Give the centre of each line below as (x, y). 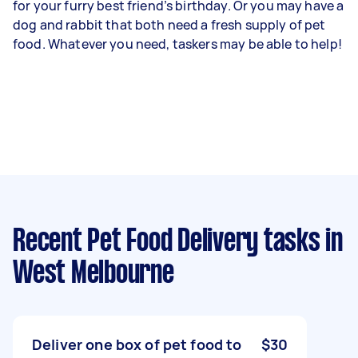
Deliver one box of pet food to (137, 344)
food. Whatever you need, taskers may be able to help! (177, 44)
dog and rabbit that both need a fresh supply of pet (169, 24)
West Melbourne (93, 274)
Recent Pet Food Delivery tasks (167, 242)
